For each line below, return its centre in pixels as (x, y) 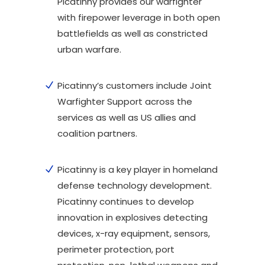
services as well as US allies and (127, 117)
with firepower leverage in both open (139, 17)
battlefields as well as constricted (132, 33)
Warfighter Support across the (125, 101)
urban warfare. (89, 49)
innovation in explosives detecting (132, 217)
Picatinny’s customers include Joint (135, 85)
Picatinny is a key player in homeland (138, 169)
